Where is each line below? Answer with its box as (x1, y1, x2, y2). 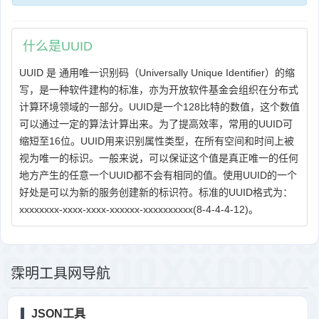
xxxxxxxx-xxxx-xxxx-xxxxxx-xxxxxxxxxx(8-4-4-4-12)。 (19, 204, 258, 215)
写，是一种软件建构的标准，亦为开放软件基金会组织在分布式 (19, 84, 298, 95)
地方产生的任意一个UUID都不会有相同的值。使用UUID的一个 (19, 169, 297, 181)
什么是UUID (23, 39, 93, 53)
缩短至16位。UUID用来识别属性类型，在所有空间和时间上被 (19, 135, 294, 147)
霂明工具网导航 (11, 266, 110, 281)
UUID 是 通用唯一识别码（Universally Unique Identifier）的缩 (19, 67, 295, 78)
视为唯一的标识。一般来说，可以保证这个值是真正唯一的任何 (19, 152, 298, 164)
